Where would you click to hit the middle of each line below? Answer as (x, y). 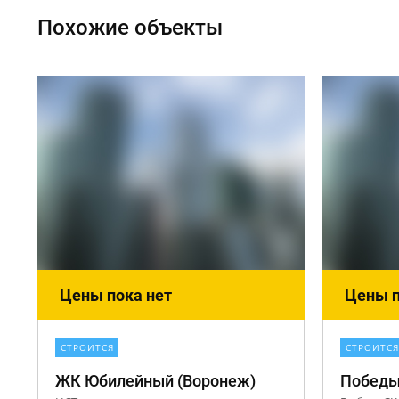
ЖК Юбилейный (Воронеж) (155, 381)
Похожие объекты (130, 28)
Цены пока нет (116, 295)
